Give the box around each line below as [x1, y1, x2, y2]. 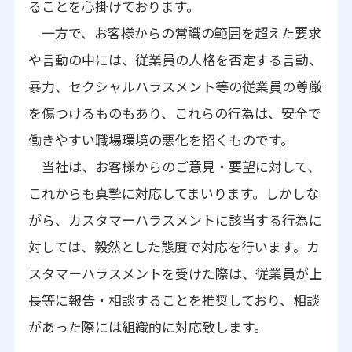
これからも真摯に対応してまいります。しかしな [27, 183, 319, 203]
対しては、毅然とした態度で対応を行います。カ [27, 236, 320, 256]
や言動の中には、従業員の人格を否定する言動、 [27, 49, 322, 69]
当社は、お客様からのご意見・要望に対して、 [27, 156, 321, 176]
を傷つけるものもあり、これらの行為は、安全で [27, 103, 321, 123]
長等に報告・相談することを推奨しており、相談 [27, 290, 320, 310]
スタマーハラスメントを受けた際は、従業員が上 [27, 263, 322, 283]
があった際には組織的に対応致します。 [27, 317, 267, 336]
